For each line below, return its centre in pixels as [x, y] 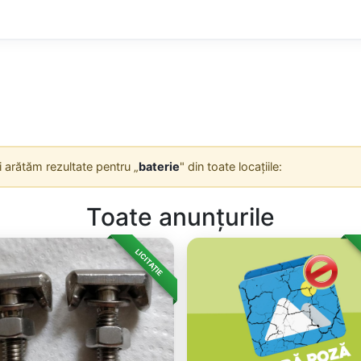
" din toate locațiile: [230, 166]
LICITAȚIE [149, 263]
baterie [159, 166]
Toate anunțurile [180, 217]
